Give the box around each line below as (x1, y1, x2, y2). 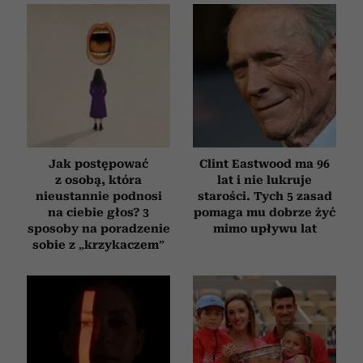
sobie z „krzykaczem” (32, 237, 164, 251)
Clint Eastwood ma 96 (199, 156, 330, 170)
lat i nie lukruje (217, 173, 312, 186)
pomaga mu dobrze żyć (194, 205, 335, 219)
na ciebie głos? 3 (48, 205, 149, 219)
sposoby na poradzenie (27, 221, 170, 235)
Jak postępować (49, 156, 148, 170)
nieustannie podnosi (35, 189, 162, 203)
